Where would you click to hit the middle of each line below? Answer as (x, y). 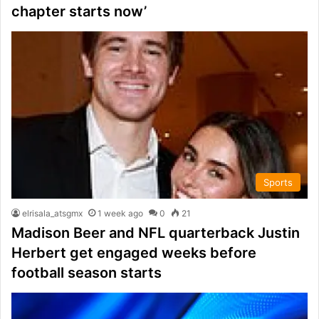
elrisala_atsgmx (52, 213)
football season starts (87, 272)
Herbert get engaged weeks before (134, 252)
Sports (278, 182)
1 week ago (120, 213)
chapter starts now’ (79, 12)
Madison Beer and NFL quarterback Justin (156, 232)
